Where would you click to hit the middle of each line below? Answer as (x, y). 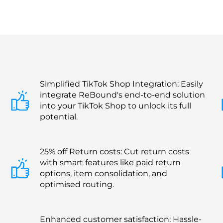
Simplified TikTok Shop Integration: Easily (121, 84)
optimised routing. (77, 184)
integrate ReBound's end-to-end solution (122, 95)
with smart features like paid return (110, 162)
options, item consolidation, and (104, 173)
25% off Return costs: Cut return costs (114, 151)
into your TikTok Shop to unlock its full (115, 106)
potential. (59, 116)
